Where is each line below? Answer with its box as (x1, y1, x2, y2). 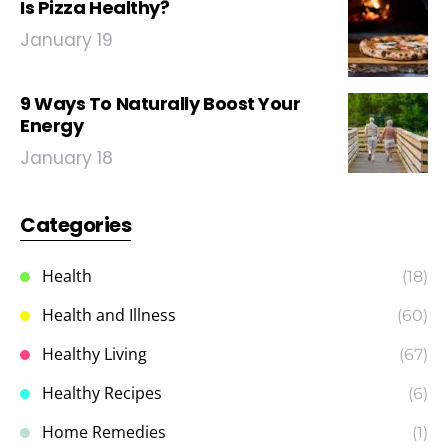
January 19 (20, 28, 113, 52)
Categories (20, 211, 131, 239)
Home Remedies (42, 421, 166, 443)
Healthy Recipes (42, 382, 162, 404)
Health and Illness (42, 304, 176, 326)
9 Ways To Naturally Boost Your (20, 91, 301, 116)
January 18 (20, 146, 113, 170)
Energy (20, 113, 84, 138)
